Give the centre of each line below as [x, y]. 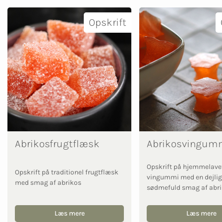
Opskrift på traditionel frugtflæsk [67, 172]
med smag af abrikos [48, 182]
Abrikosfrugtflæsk [57, 143]
